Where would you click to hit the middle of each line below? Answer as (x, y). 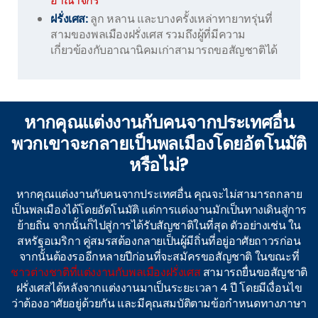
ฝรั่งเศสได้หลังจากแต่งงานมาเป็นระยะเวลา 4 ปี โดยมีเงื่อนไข (159, 287)
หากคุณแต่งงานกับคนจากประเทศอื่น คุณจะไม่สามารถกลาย (159, 194)
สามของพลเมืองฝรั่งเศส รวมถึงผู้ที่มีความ (148, 34)
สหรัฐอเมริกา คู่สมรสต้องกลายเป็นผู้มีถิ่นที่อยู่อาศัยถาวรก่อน (159, 241)
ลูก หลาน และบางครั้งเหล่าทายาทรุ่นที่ (180, 18)
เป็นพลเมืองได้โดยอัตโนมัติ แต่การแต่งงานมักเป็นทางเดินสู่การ (159, 209)
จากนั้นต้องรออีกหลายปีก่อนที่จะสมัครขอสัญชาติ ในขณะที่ (159, 256)
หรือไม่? (159, 165)
